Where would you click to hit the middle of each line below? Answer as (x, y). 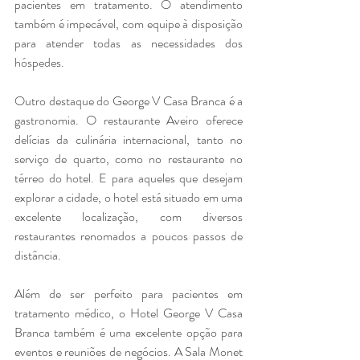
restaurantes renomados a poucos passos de (129, 235)
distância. (38, 255)
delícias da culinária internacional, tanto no (129, 139)
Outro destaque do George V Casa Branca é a (129, 100)
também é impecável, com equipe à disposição (129, 23)
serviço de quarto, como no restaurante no (129, 158)
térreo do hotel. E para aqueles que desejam (129, 178)
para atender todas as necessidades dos (129, 43)
